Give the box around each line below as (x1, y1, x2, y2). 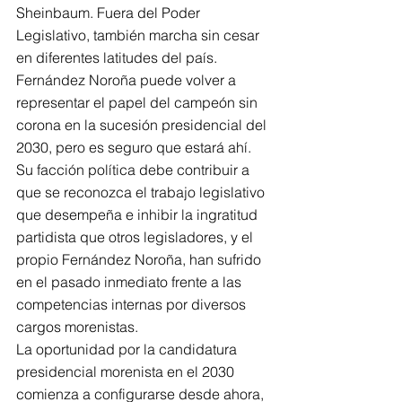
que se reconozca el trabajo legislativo (16, 183, 268, 201)
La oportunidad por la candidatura (16, 340, 240, 358)
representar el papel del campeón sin (16, 93, 261, 111)
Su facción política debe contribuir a (16, 161, 253, 179)
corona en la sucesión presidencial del (16, 116, 270, 134)
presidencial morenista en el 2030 (16, 363, 238, 380)
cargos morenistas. (16, 318, 138, 336)
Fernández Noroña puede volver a (16, 71, 240, 89)
